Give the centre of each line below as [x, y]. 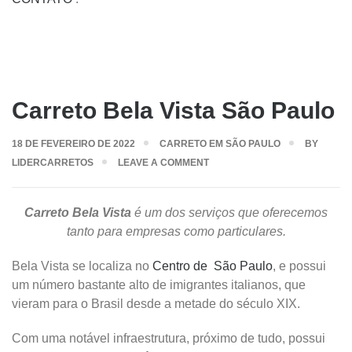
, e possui [299, 266]
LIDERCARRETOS [53, 162]
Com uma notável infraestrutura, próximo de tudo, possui [169, 338]
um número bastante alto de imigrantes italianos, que [159, 284]
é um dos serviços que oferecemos [231, 212]
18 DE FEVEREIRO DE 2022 [73, 143]
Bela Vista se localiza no [82, 266]
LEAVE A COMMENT [163, 162]
